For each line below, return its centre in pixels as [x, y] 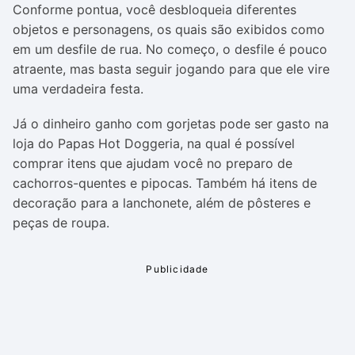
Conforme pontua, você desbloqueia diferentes [155, 10]
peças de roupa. [61, 223]
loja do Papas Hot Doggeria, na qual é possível [154, 143]
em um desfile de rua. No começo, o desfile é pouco [170, 49]
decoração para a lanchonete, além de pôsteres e [162, 203]
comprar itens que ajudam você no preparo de [153, 163]
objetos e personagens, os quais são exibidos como [169, 29]
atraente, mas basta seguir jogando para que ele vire [171, 69]
